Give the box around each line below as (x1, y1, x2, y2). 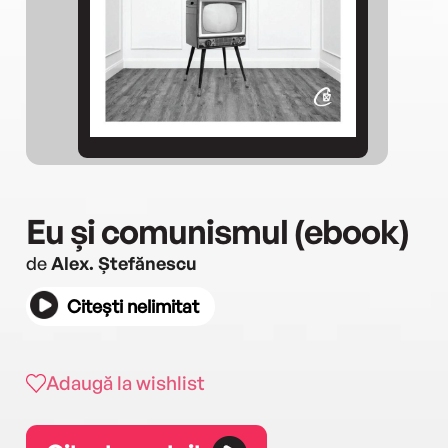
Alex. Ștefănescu (51, 251, 197, 274)
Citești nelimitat (67, 294, 199, 317)
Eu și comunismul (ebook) (26, 209, 409, 252)
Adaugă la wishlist (46, 370, 205, 395)
